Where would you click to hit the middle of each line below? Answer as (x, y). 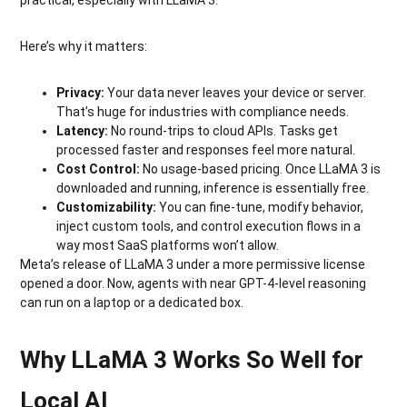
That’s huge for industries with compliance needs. (203, 111)
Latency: (84, 130)
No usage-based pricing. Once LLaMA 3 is (262, 169)
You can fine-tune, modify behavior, (262, 207)
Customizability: (108, 207)
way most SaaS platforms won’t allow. (168, 245)
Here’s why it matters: (84, 46)
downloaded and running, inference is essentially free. (213, 188)
